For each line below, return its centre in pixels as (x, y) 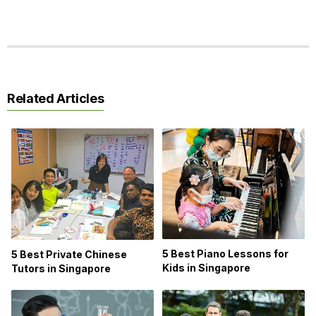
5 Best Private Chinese (69, 254)
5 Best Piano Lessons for (226, 253)
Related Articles (56, 98)
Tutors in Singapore (61, 268)
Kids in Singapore (207, 267)
